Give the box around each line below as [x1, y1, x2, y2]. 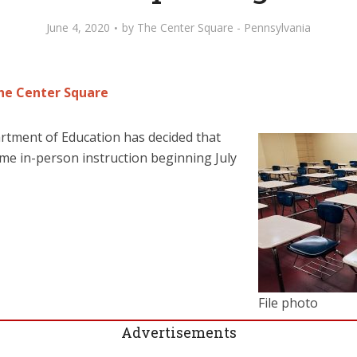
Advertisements [120, 323, 237, 342]
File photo [258, 294, 318, 312]
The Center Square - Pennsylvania [137, 20, 311, 35]
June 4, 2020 [46, 20, 110, 35]
